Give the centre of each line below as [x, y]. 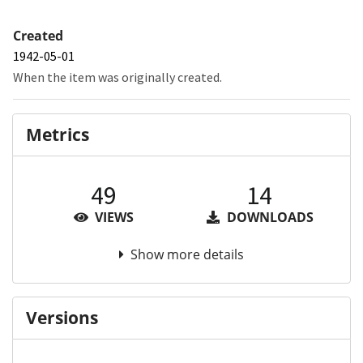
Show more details [187, 254]
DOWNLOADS [268, 217]
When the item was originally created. [117, 77]
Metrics [58, 135]
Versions [62, 318]
